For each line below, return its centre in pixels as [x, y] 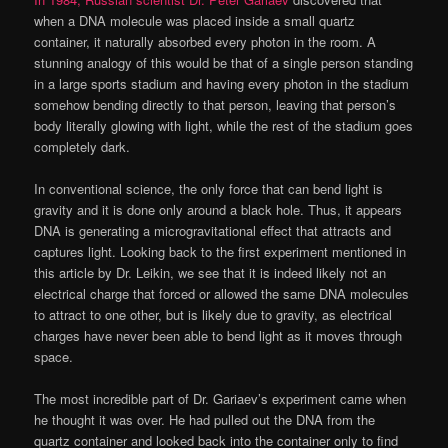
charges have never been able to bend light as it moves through [218, 335]
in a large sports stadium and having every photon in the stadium [222, 83]
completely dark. [82, 146]
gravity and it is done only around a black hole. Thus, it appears [218, 209]
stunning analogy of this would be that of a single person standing [224, 62]
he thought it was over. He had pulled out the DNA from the [205, 420]
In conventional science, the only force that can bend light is [209, 188]
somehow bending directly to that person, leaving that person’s [215, 104]
